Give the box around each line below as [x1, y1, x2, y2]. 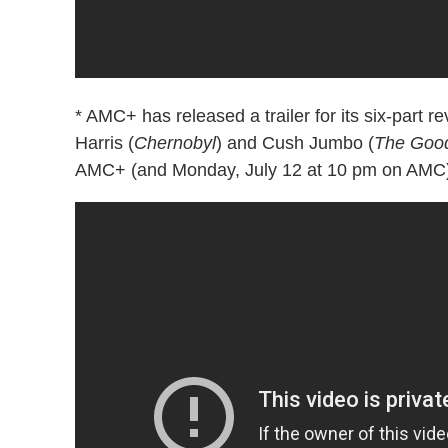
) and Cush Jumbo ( [216, 133, 374, 154]
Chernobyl [134, 133, 216, 154]
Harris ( [75, 133, 134, 154]
